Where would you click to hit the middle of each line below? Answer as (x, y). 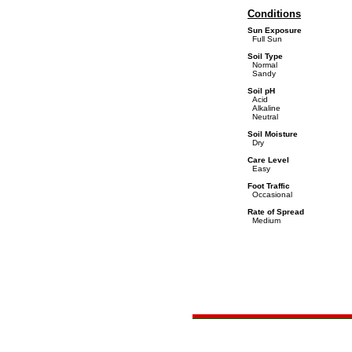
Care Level (268, 160)
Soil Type (265, 56)
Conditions (274, 14)
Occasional (270, 194)
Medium (264, 220)
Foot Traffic (269, 186)
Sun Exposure (275, 30)
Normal (262, 65)
